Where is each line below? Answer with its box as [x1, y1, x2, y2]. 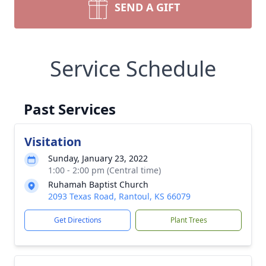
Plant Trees [170, 215, 207, 225]
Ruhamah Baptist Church [48, 179, 148, 190]
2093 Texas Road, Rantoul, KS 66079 [48, 191, 191, 202]
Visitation [24, 134, 81, 150]
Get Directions [53, 215, 102, 225]
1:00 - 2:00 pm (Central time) [48, 164, 161, 176]
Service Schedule [50, 54, 216, 83]
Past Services [24, 99, 116, 119]
